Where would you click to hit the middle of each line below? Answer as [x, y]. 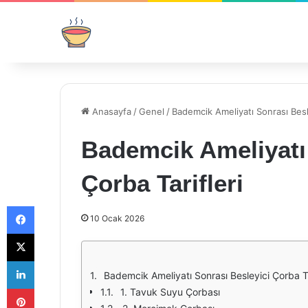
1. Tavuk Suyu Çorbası [170, 292]
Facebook [55, 206]
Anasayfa [110, 111]
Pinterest [53, 288]
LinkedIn [52, 261]
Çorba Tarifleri [162, 183]
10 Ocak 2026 [117, 218]
